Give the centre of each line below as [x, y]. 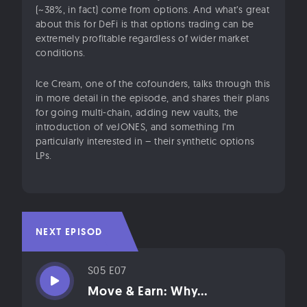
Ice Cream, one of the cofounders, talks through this [153, 83]
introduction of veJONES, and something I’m [135, 126]
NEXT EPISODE [72, 231]
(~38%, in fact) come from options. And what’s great [152, 9]
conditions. [61, 52]
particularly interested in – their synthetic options [145, 141]
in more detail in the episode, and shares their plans [153, 98]
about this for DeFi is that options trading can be [145, 24]
